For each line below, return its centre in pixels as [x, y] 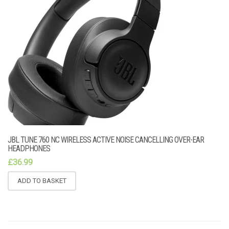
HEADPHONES [29, 149]
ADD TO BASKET [42, 180]
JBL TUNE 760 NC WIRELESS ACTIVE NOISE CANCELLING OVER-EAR [106, 140]
